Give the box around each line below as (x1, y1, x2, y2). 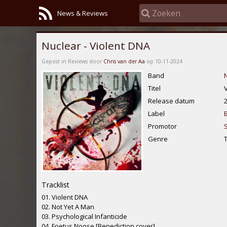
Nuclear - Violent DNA (42, 39, 150, 53)
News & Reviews (57, 8, 108, 18)
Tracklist (42, 179, 69, 190)
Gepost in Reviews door (42, 58, 103, 65)
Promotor (148, 122, 177, 131)
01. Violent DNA (42, 193, 88, 202)
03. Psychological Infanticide (42, 212, 127, 221)
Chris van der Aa (103, 58, 145, 65)
